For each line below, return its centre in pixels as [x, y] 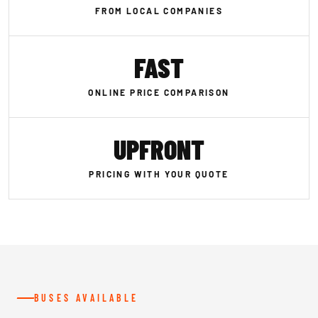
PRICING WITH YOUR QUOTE [159, 174]
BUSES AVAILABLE [86, 298]
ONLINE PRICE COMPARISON [159, 92]
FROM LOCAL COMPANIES [159, 11]
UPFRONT [159, 149]
